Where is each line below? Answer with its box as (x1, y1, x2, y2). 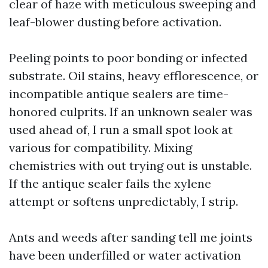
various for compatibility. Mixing (9, 140, 192, 155)
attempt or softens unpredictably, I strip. (9, 194, 238, 209)
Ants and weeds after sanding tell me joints (9, 230, 252, 245)
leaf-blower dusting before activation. (9, 14, 221, 29)
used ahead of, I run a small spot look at (9, 122, 233, 137)
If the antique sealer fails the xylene (9, 176, 211, 191)
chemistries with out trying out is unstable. (9, 158, 252, 173)
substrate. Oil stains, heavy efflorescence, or (9, 68, 258, 83)
